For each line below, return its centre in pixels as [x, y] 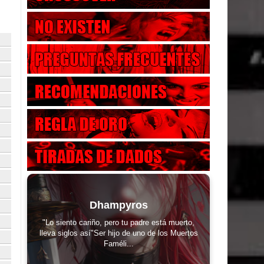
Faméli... [118, 243]
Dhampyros [118, 205]
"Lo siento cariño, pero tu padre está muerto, [118, 222]
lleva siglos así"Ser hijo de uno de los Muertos [118, 233]
